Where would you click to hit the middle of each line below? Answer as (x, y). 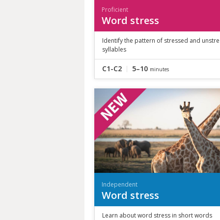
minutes (159, 69)
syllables (114, 49)
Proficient (115, 9)
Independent (120, 184)
